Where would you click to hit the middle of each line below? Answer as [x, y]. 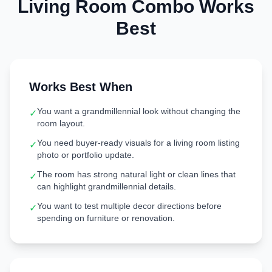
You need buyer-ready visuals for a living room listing [138, 143]
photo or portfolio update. [86, 155]
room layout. [61, 123]
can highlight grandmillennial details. [107, 186]
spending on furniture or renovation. [106, 218]
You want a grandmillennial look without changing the [139, 111]
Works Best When [81, 87]
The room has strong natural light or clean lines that [136, 174]
